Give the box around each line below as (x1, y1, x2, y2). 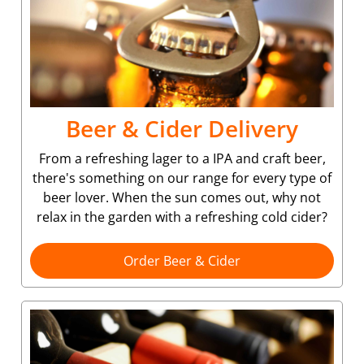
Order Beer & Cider (123, 251, 240, 270)
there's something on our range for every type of (32, 168, 331, 187)
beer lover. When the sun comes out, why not (43, 188, 321, 206)
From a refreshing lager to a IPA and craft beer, (38, 149, 326, 167)
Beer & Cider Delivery (66, 112, 298, 144)
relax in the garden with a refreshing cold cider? (37, 207, 327, 226)
